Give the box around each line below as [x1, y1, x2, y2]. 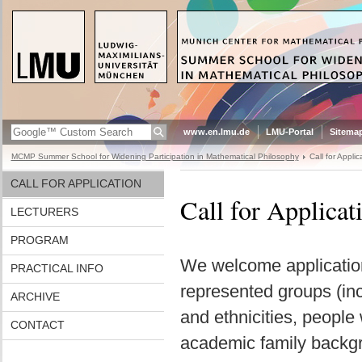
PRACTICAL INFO [10, 262, 103, 275]
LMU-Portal [265, 127, 314, 137]
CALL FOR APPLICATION [10, 177, 141, 190]
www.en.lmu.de [183, 127, 250, 137]
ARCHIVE [10, 290, 60, 303]
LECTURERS [10, 205, 78, 218]
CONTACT [10, 318, 65, 331]
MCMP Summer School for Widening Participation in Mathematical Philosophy [11, 152, 299, 161]
